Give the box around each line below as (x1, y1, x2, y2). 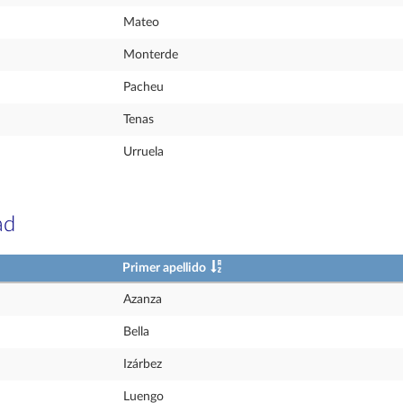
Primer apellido (122, 262, 206, 274)
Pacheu (123, 81, 164, 94)
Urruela (123, 146, 164, 158)
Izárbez (123, 358, 162, 371)
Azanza (123, 293, 162, 306)
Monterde (123, 49, 178, 61)
